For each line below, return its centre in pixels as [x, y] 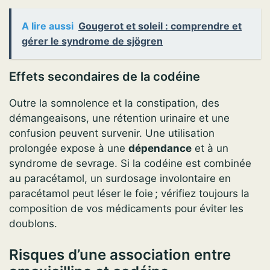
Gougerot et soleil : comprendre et [160, 26]
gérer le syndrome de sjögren [92, 41]
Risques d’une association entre [120, 255]
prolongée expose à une [69, 148]
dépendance [160, 148]
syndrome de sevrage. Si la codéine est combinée [130, 163]
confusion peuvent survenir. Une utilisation [112, 133]
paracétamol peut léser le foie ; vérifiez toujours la [129, 193]
